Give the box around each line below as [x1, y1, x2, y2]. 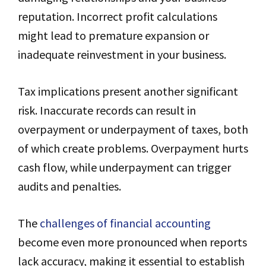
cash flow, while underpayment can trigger [18, 160, 231, 175]
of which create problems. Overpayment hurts [18, 141, 248, 156]
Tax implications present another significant [18, 84, 238, 99]
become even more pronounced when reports [18, 235, 247, 249]
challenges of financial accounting [40, 216, 211, 230]
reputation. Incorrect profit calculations [18, 9, 217, 24]
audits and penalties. [18, 179, 121, 194]
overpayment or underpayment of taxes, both [18, 122, 248, 137]
